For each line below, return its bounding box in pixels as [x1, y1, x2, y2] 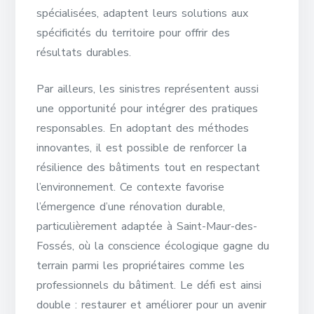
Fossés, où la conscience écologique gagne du [36, 238, 270, 254]
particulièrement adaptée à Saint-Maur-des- [36, 219, 258, 234]
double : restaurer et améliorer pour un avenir [36, 297, 267, 313]
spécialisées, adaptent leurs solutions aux [36, 6, 249, 21]
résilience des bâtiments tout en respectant [36, 160, 261, 175]
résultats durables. [36, 45, 132, 60]
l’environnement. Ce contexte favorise [36, 179, 225, 195]
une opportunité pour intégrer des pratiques [36, 101, 259, 116]
